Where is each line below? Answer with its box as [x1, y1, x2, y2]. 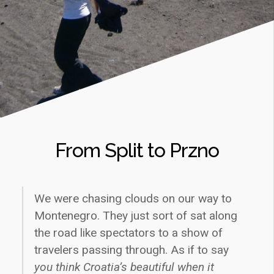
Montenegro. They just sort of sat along [34, 209, 237, 223]
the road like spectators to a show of [34, 226, 223, 240]
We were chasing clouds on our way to [34, 191, 232, 206]
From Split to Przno [54, 139, 220, 161]
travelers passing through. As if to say [34, 243, 229, 257]
